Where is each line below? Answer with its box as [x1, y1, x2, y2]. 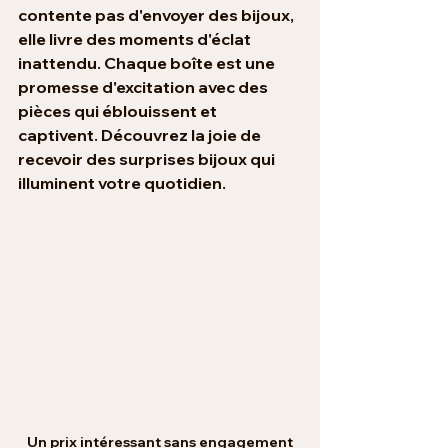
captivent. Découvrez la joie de [18, 125, 264, 146]
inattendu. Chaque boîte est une [18, 53, 278, 74]
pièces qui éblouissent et [18, 101, 220, 122]
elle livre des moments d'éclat [18, 29, 254, 50]
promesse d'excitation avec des [18, 77, 271, 98]
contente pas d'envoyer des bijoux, [18, 5, 297, 26]
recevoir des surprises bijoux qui [18, 149, 278, 170]
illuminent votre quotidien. [18, 173, 226, 194]
